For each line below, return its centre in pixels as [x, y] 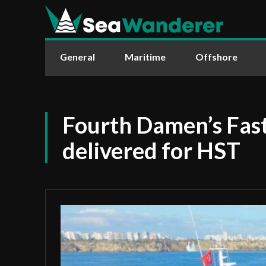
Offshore [216, 57]
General [77, 57]
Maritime [145, 57]
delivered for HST [151, 150]
